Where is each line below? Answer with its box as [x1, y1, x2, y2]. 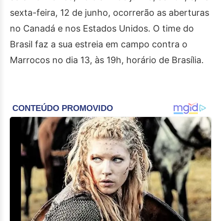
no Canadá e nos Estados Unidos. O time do [10, 23, 194, 34]
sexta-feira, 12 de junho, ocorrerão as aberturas [10, 7, 209, 18]
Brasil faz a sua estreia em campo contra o [10, 39, 187, 50]
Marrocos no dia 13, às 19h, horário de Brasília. [10, 55, 204, 66]
